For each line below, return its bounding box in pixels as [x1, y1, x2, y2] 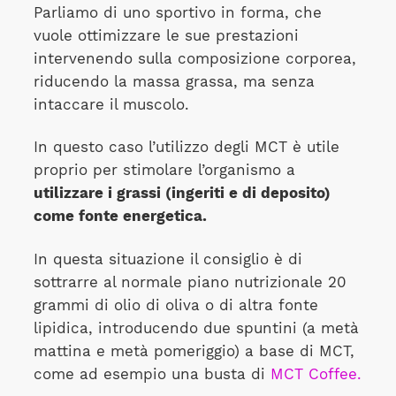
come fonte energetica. [33, 208, 207, 225]
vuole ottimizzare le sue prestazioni [33, 27, 299, 44]
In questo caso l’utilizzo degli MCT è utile [33, 139, 339, 156]
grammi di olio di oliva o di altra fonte [33, 296, 318, 314]
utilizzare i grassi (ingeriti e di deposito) [33, 185, 331, 202]
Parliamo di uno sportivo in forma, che [33, 4, 322, 21]
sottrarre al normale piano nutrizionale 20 [33, 273, 346, 291]
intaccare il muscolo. [33, 95, 189, 113]
